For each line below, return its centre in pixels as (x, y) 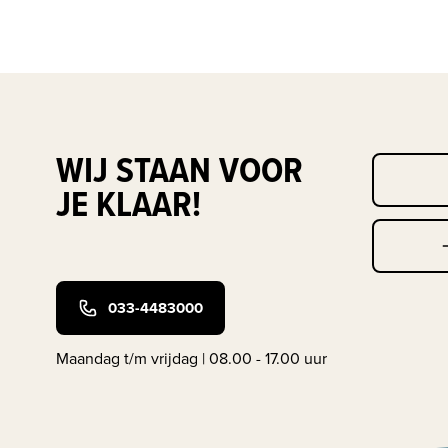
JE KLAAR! (128, 203)
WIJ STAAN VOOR (179, 169)
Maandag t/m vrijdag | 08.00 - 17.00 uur (191, 358)
